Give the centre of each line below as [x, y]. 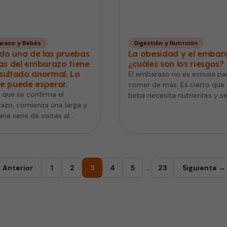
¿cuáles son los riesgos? [176, 64]
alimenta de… [150, 106]
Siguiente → [204, 167]
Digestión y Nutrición [166, 43]
